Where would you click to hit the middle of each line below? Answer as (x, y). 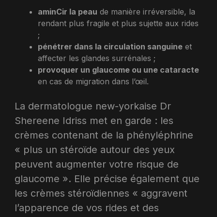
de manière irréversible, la (146, 11)
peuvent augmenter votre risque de (97, 164)
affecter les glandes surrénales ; (97, 58)
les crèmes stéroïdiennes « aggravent (101, 193)
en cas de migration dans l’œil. (93, 81)
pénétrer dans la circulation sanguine (110, 46)
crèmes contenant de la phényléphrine (104, 135)
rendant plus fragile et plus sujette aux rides (118, 23)
